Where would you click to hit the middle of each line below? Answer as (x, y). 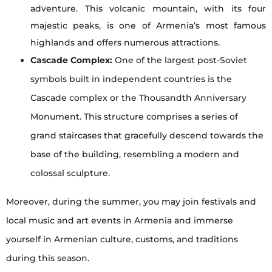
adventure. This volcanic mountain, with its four (148, 9)
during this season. (48, 258)
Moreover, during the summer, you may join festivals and (131, 202)
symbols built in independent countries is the (131, 79)
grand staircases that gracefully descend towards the (147, 136)
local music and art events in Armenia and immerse (120, 221)
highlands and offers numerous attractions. (125, 43)
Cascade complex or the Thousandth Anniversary (138, 98)
